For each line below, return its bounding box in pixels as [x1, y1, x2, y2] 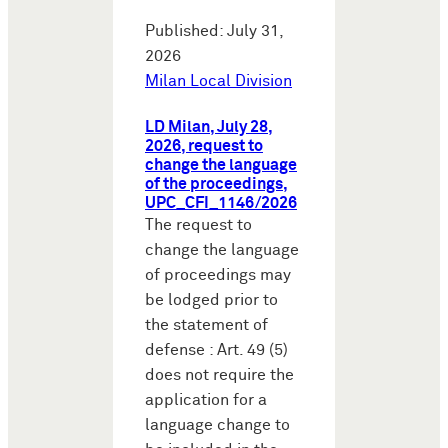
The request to [145, 217, 252, 235]
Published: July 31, [145, 23, 283, 41]
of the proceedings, [145, 176, 288, 194]
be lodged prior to [145, 292, 278, 310]
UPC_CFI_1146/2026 [145, 195, 297, 213]
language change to [145, 417, 290, 435]
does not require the [145, 367, 294, 385]
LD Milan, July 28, [145, 119, 273, 137]
